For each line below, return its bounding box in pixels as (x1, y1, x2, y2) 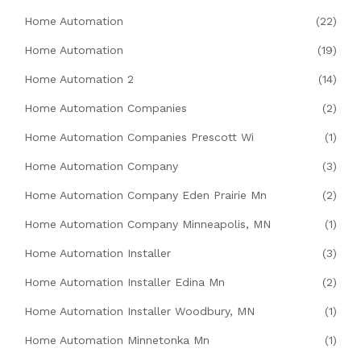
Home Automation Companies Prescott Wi (24, 131, 254, 144)
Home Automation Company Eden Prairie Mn (24, 189, 267, 202)
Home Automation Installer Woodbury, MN (24, 305, 255, 318)
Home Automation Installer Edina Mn (24, 276, 225, 289)
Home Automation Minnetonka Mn (24, 334, 210, 347)
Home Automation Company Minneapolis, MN (24, 218, 271, 231)
